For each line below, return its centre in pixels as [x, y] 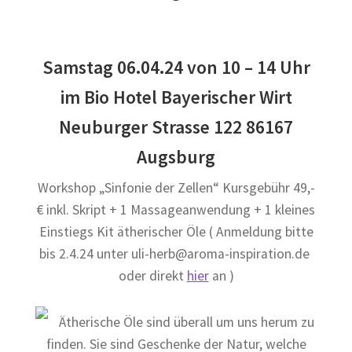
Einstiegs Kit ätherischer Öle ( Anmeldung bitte [176, 232]
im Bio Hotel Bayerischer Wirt [176, 97]
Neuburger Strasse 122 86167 [176, 126]
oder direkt [152, 276]
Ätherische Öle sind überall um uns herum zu [187, 323]
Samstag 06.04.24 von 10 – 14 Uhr [176, 67]
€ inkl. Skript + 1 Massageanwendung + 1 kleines [176, 210]
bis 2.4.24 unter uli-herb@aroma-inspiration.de [176, 254]
